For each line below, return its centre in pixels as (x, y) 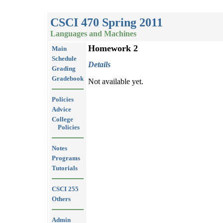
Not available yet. (116, 82)
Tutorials (65, 168)
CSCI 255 (65, 189)
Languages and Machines (93, 34)
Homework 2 (113, 48)
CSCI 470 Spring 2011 (107, 22)
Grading (64, 68)
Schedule (64, 58)
